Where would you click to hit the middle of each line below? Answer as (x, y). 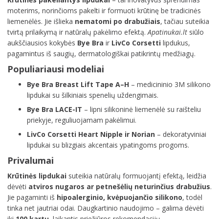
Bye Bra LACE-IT (55, 109)
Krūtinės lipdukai (37, 175)
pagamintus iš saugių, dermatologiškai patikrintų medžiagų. (101, 53)
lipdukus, (175, 43)
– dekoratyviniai (181, 134)
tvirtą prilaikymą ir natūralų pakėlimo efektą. (77, 32)
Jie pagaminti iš (32, 197)
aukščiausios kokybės (42, 43)
